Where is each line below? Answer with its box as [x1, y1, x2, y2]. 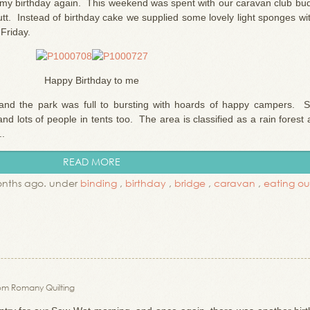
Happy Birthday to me [44, 75, 139, 86]
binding [80, 176, 117, 190]
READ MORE [63, 155, 120, 168]
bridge [174, 176, 206, 190]
